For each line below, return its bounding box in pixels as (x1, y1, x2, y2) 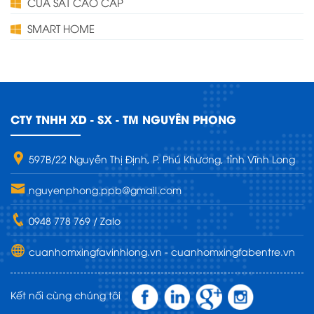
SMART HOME (25, 21, 95, 36)
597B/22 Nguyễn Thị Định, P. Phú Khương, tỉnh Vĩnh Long (26, 152, 295, 166)
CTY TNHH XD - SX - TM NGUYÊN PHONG (11, 111, 236, 128)
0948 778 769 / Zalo (26, 214, 121, 228)
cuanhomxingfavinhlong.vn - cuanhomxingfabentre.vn (26, 245, 295, 259)
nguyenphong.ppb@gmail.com (26, 183, 182, 197)
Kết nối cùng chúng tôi (11, 288, 132, 302)
